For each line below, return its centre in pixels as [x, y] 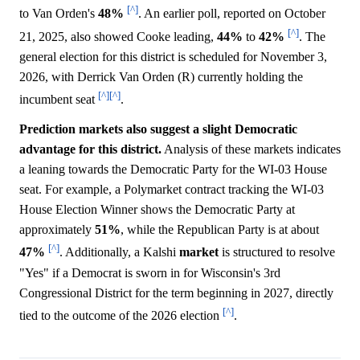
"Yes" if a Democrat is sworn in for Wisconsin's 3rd [150, 272]
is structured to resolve [277, 252]
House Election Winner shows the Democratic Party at [157, 210]
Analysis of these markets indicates [251, 149]
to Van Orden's [59, 14]
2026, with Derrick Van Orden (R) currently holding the [161, 76]
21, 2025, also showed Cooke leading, [118, 36]
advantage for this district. [90, 149]
